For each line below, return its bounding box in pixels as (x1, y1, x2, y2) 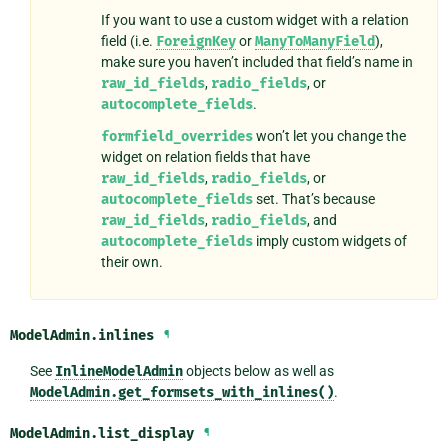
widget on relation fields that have (100, 149, 310, 166)
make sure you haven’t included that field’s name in (100, 53, 413, 70)
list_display (98, 425, 194, 443)
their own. (100, 254, 163, 271)
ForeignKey (155, 32, 236, 50)
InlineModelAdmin (54, 363, 183, 381)
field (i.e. (100, 32, 156, 49)
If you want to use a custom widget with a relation (100, 11, 409, 28)
